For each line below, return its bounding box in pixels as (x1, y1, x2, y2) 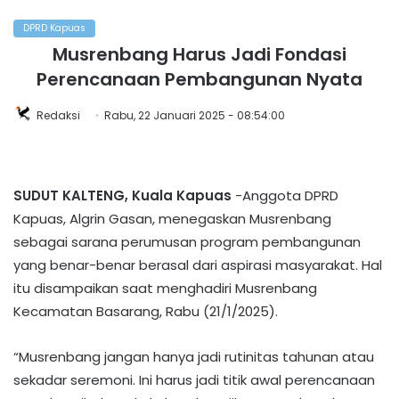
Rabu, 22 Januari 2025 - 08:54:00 (104, 108, 285, 124)
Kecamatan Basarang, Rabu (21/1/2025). (13, 302, 278, 322)
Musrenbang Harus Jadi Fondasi (53, 42, 346, 68)
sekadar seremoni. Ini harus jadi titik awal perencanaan (13, 370, 375, 390)
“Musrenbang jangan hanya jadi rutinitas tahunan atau (13, 347, 374, 367)
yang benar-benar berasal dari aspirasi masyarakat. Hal (13, 256, 382, 275)
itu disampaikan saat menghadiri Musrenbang (13, 279, 317, 298)
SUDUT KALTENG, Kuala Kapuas (13, 186, 235, 206)
